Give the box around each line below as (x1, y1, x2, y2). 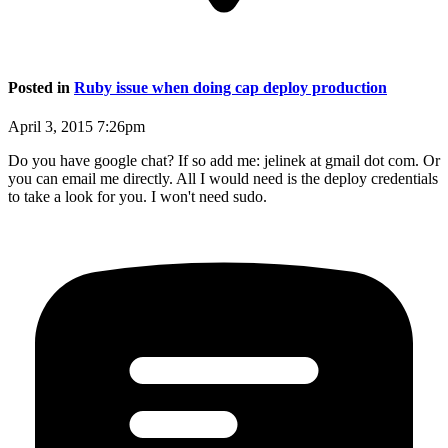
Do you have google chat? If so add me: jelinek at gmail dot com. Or (8, 151, 440, 169)
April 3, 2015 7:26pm (8, 117, 145, 135)
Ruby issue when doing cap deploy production (74, 78, 387, 96)
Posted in (8, 78, 74, 96)
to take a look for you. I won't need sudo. (8, 187, 267, 205)
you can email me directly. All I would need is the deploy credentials (8, 169, 438, 187)
